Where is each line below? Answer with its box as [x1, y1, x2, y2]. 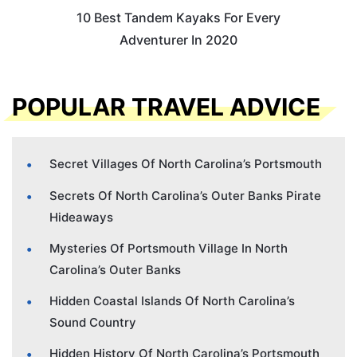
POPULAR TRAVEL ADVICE [12, 92, 320, 122]
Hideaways [49, 210, 113, 226]
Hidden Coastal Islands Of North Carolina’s [49, 293, 295, 309]
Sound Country [49, 315, 136, 331]
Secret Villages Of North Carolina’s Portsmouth [49, 156, 322, 172]
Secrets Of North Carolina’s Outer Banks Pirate [49, 188, 321, 204]
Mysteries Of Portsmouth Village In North [49, 241, 288, 257]
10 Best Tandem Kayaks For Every [76, 9, 280, 25]
